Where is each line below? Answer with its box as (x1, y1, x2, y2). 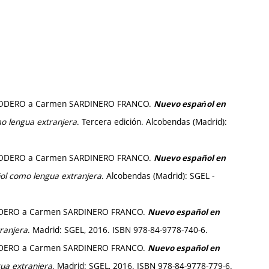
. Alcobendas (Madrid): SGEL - (101, 170, 214, 181)
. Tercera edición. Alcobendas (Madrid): (77, 116, 227, 127)
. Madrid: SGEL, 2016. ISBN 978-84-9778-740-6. (28, 224, 208, 235)
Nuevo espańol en (154, 98, 226, 109)
